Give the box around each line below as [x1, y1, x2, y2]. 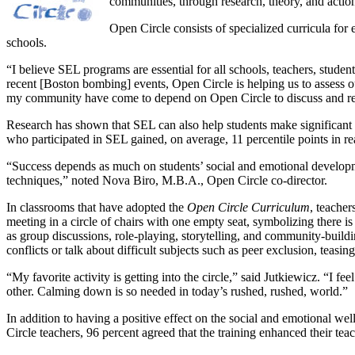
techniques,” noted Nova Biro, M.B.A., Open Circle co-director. [6, 173, 327, 187]
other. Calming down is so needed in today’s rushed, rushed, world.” [6, 284, 348, 298]
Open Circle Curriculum [187, 200, 310, 214]
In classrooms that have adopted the [6, 200, 187, 214]
